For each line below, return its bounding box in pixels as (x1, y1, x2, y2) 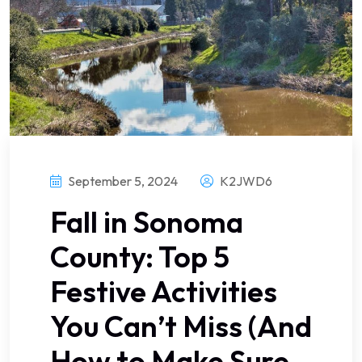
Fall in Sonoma (50, 204, 243, 241)
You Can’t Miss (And (50, 308, 312, 345)
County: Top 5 (50, 238, 229, 276)
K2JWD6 (217, 173, 272, 190)
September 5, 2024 (65, 173, 178, 190)
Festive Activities (50, 273, 277, 310)
